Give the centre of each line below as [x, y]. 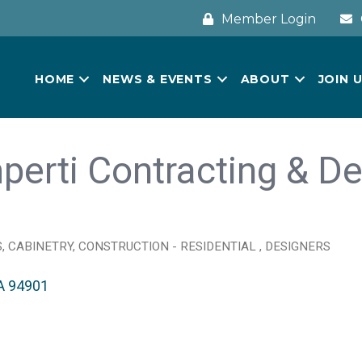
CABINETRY [40, 247]
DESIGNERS [298, 247]
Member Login [269, 19]
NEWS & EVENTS [158, 80]
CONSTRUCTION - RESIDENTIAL [169, 247]
